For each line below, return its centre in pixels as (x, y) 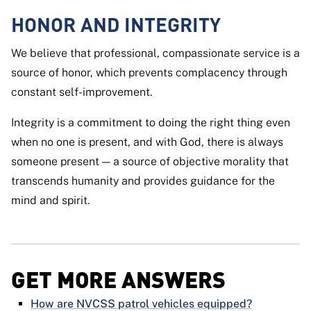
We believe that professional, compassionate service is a (155, 53)
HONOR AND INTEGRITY (116, 25)
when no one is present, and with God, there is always (147, 142)
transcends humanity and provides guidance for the (143, 181)
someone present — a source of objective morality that (150, 162)
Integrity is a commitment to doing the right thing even (151, 123)
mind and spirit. (50, 201)
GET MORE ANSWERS (118, 279)
